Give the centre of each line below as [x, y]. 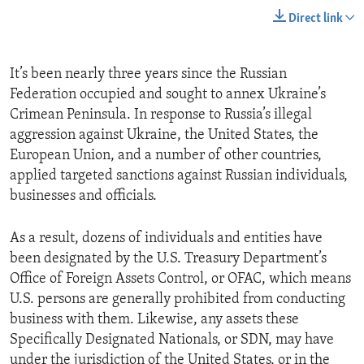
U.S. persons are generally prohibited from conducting [178, 300]
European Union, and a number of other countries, [166, 156]
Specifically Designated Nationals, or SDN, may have [172, 340]
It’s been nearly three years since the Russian [148, 75]
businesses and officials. [83, 197]
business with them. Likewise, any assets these [154, 320]
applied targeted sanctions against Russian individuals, [179, 176]
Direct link [316, 19]
